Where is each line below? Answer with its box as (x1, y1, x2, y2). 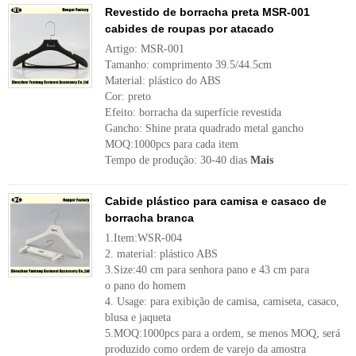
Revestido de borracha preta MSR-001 (105, 6, 310, 18)
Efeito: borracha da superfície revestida (105, 106, 281, 118)
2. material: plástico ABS (105, 248, 218, 260)
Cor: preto (105, 91, 151, 103)
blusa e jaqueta (105, 311, 171, 323)
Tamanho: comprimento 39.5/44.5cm (105, 59, 272, 71)
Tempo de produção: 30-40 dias (105, 154, 250, 166)
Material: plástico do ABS (105, 75, 221, 87)
